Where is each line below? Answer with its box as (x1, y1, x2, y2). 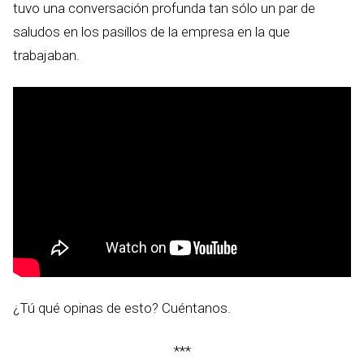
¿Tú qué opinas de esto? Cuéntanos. (13, 300, 231, 317)
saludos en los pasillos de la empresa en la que (13, 24, 290, 41)
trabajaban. (13, 47, 80, 64)
